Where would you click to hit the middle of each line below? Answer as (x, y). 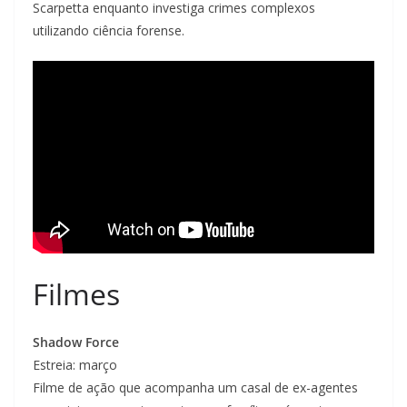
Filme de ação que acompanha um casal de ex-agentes (195, 387)
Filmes (76, 293)
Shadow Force (76, 342)
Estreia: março (75, 364)
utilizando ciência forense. (109, 30)
